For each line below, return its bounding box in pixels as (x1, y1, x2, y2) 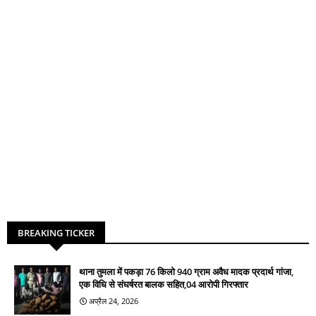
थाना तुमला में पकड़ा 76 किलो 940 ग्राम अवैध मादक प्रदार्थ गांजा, (79, 265, 293, 278)
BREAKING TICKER (18, 226, 95, 239)
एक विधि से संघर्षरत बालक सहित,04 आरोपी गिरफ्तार (79, 277, 248, 291)
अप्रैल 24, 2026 (89, 295, 138, 306)
